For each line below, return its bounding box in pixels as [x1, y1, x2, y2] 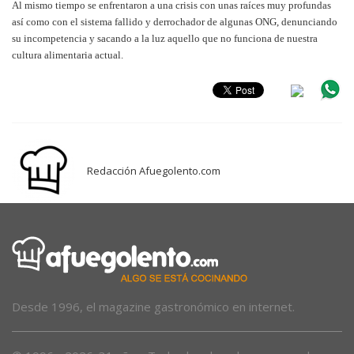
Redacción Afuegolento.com [87, 163, 220, 178]
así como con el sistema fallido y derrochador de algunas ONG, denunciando [12, 15, 337, 28]
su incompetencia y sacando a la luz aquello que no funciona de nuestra [12, 32, 318, 44]
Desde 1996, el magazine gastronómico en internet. [12, 298, 295, 314]
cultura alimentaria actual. [12, 48, 123, 61]
